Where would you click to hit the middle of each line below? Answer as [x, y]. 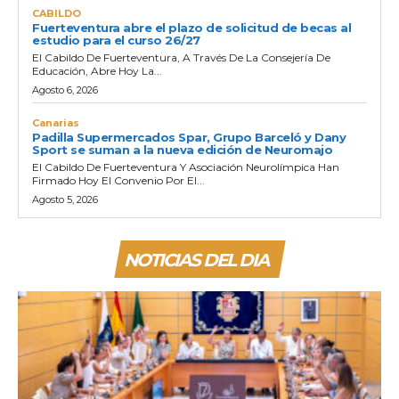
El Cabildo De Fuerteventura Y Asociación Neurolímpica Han [186, 167]
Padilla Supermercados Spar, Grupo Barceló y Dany [189, 137]
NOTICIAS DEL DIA [195, 260]
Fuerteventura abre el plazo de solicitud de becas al [191, 27]
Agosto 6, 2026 [65, 90]
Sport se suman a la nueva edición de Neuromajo [182, 149]
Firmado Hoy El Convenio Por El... [118, 180]
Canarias [56, 122]
